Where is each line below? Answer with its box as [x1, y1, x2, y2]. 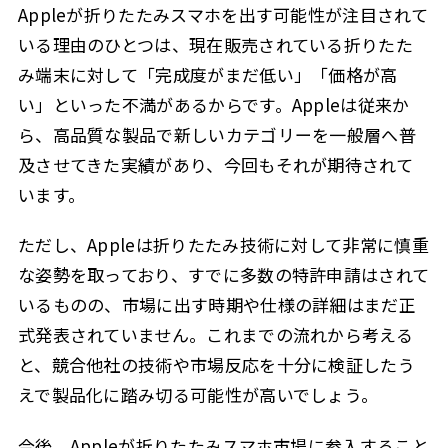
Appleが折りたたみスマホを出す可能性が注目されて [17, 2, 428, 28]
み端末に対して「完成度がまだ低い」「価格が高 [17, 62, 398, 88]
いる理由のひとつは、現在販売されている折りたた [17, 32, 413, 58]
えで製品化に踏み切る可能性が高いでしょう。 [17, 382, 379, 408]
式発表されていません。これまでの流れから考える [17, 322, 413, 348]
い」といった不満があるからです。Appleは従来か [17, 92, 410, 118]
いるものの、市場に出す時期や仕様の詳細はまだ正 [17, 292, 416, 318]
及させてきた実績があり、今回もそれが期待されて [17, 152, 413, 178]
